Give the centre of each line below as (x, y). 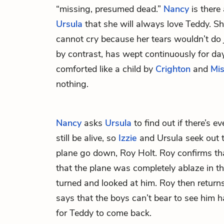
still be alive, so (87, 138)
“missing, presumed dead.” (110, 9)
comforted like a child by (106, 69)
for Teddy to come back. (104, 213)
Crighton (173, 69)
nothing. (72, 84)
